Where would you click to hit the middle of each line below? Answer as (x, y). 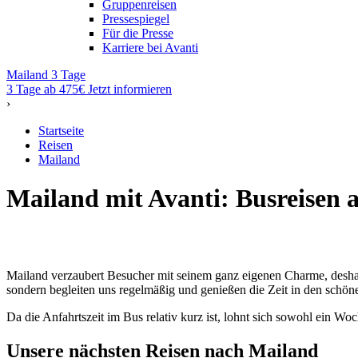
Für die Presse (138, 33)
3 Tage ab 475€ (46, 89)
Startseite (61, 131)
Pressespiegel (136, 19)
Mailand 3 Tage (46, 75)
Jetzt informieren (130, 89)
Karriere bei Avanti (150, 48)
